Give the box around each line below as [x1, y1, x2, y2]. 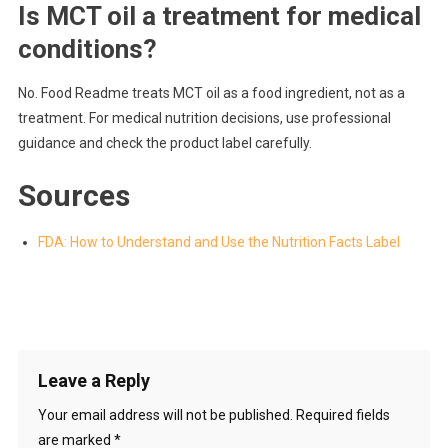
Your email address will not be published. [37, 407, 293, 424]
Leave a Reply [37, 370, 150, 392]
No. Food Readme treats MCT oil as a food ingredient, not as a [17, 85, 405, 102]
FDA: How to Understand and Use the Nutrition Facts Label [37, 234, 400, 251]
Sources [17, 178, 130, 214]
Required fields [295, 407, 390, 424]
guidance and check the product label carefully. [17, 135, 312, 152]
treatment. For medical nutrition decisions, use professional [17, 110, 391, 127]
